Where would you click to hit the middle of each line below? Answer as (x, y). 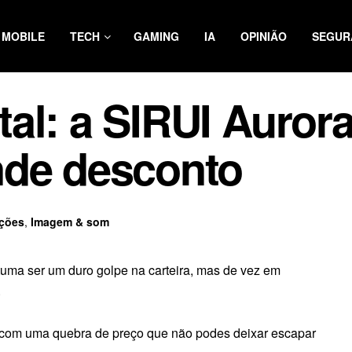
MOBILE (23, 36)
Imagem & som (70, 221)
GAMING (156, 36)
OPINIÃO (264, 36)
